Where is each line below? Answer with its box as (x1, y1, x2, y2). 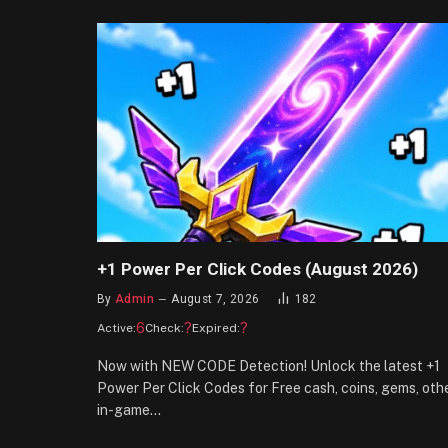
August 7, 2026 (171, 291, 260, 306)
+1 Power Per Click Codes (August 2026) (97, 258, 418, 279)
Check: (145, 320, 184, 335)
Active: (97, 320, 136, 335)
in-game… (97, 401, 161, 418)
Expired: (192, 320, 240, 335)
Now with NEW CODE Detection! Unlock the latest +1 (97, 357, 440, 374)
